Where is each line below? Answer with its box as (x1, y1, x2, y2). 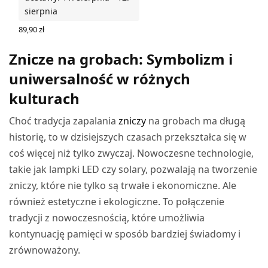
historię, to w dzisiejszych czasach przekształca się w (9, 130, 247, 144)
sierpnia (25, 5, 57, 17)
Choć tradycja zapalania (9, 114, 119, 127)
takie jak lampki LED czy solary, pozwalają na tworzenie (9, 162, 258, 176)
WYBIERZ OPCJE (19, 33, 78, 45)
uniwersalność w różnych (9, 68, 190, 89)
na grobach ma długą (146, 114, 246, 127)
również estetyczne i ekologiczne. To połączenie (9, 194, 225, 208)
